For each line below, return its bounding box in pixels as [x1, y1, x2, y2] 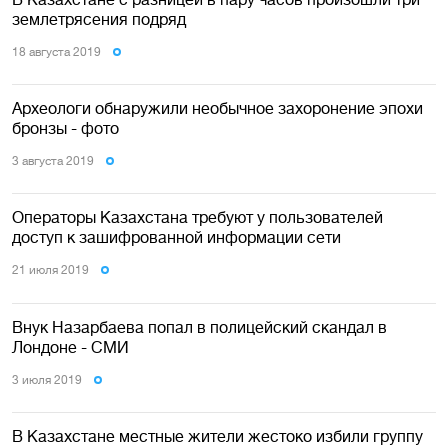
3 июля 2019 [12, 372, 82, 387]
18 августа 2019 [12, 44, 101, 59]
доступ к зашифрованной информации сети [12, 228, 341, 247]
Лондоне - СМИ [12, 337, 129, 356]
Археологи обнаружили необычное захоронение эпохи [12, 99, 423, 117]
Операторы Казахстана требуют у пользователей [12, 208, 383, 227]
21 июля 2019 [12, 263, 89, 278]
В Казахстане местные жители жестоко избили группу [12, 427, 423, 446]
